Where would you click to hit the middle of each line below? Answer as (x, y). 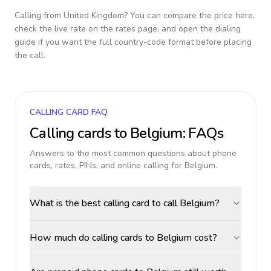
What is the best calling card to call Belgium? (125, 203)
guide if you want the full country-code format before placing (133, 42)
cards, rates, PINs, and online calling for (107, 165)
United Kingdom (94, 15)
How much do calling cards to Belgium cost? (123, 238)
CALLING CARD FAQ (69, 112)
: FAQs (203, 133)
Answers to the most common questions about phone (133, 153)
